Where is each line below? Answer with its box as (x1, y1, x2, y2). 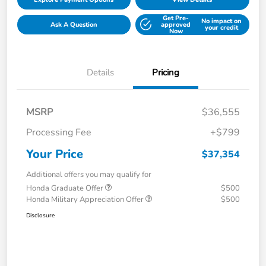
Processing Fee (26, 125, 91, 139)
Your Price (26, 145, 83, 162)
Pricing (152, 66, 179, 78)
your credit (204, 23, 238, 33)
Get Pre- (163, 13, 189, 23)
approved (161, 20, 191, 29)
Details (87, 66, 114, 78)
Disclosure (26, 211, 55, 220)
